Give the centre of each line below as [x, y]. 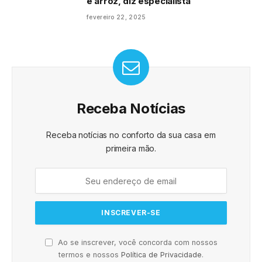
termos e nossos [90, 255]
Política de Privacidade [161, 255]
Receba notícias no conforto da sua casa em [131, 135]
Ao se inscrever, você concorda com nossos [136, 243]
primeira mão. [131, 149]
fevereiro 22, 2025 [116, 17]
